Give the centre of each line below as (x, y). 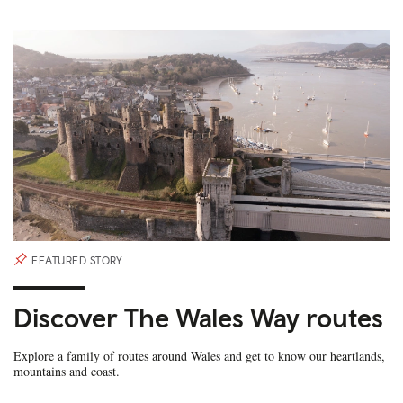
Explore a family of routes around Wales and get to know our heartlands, (199, 356)
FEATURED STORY (77, 261)
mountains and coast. (67, 372)
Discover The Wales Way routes (198, 318)
